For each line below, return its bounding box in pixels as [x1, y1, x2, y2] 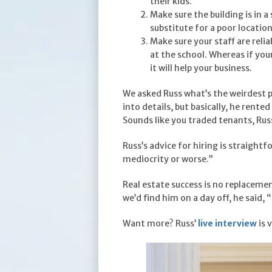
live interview [198, 217, 257, 229]
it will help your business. [150, 62, 252, 73]
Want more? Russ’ [123, 217, 198, 229]
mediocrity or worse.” [123, 153, 213, 165]
